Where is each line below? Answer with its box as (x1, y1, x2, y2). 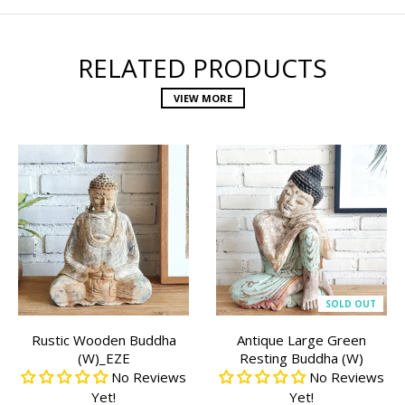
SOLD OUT (325, 297, 376, 310)
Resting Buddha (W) (240, 348, 363, 367)
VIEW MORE (173, 90, 232, 105)
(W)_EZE (77, 348, 130, 367)
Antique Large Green (237, 330, 366, 349)
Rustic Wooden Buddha (31, 330, 176, 349)
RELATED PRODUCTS (78, 50, 327, 85)
